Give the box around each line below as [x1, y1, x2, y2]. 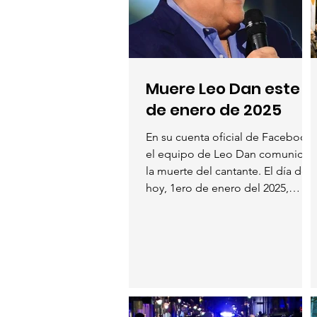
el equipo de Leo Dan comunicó [146, 146, 310, 161]
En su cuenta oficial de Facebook [146, 129, 313, 144]
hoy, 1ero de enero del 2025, [146, 180, 289, 195]
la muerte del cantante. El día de [146, 163, 308, 178]
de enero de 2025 [146, 98, 282, 121]
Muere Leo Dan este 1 [146, 77, 309, 100]
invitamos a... [146, 197, 211, 212]
